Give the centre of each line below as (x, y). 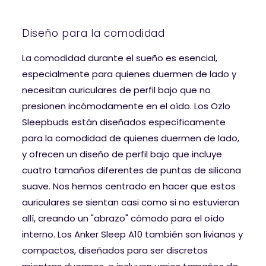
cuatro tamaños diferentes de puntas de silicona (132, 170)
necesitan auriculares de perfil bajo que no (116, 90)
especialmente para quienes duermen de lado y (129, 74)
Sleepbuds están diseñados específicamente (124, 122)
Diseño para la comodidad (94, 33)
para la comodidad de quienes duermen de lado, (131, 138)
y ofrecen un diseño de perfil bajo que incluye (122, 154)
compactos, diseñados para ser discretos (115, 250)
